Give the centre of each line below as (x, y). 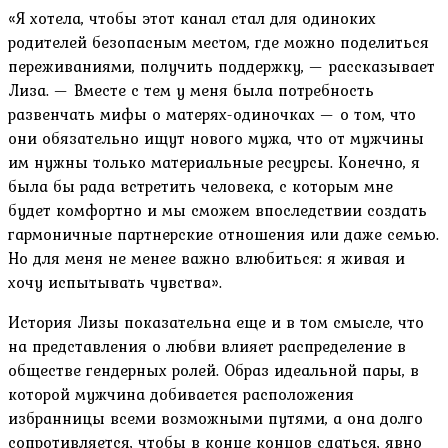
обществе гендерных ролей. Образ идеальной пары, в (213, 370)
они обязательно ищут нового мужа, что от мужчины (216, 138)
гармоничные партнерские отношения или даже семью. (223, 234)
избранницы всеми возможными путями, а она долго (215, 418)
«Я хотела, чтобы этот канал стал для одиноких (192, 18)
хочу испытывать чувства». (115, 282)
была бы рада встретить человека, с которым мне (200, 186)
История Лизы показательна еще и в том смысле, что (216, 322)
